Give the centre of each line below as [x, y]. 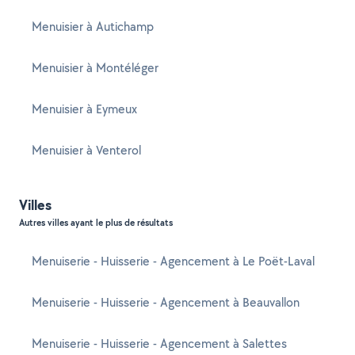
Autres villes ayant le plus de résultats [96, 223]
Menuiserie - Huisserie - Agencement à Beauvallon [166, 302]
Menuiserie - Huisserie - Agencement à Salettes [159, 344]
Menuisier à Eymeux [84, 109]
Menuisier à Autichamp [93, 27]
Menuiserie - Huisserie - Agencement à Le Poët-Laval [173, 261]
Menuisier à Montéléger [95, 68]
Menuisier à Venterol [86, 150]
